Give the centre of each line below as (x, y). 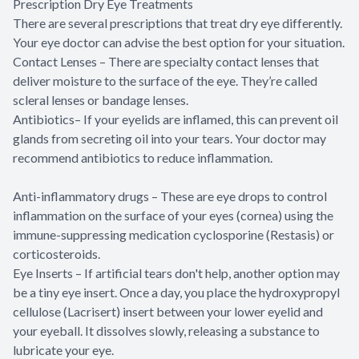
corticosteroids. (56, 254)
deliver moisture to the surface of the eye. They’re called (165, 81)
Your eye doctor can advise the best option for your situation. (179, 42)
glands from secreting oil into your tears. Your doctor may (169, 139)
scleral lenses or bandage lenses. (101, 100)
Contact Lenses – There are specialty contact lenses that (166, 62)
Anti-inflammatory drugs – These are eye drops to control (170, 196)
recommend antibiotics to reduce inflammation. (143, 158)
